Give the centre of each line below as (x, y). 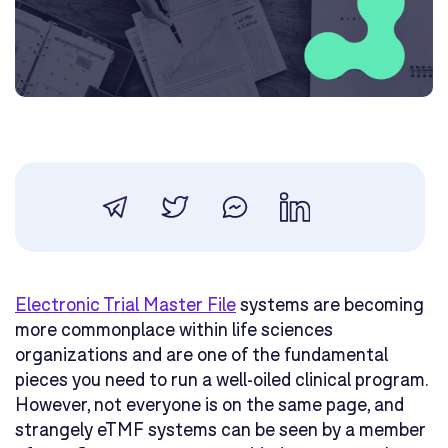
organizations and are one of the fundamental (201, 354)
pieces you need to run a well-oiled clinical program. (221, 379)
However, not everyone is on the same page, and (209, 404)
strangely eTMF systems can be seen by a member (220, 429)
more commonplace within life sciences (174, 329)
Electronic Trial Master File (125, 304)
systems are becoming (330, 304)
